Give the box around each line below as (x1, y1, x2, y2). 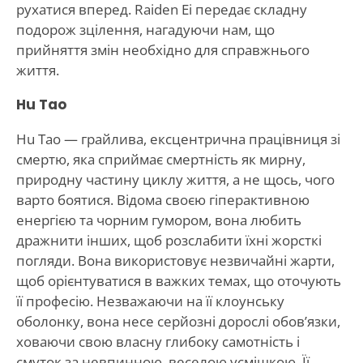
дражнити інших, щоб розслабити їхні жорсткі (15, 230, 322, 250)
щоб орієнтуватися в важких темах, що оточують (15, 271, 341, 290)
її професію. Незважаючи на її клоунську (15, 291, 284, 310)
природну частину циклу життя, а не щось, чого (15, 169, 335, 189)
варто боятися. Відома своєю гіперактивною (15, 190, 310, 209)
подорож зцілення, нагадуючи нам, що (15, 19, 275, 39)
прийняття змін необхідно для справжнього (15, 40, 310, 59)
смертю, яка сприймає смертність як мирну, (15, 149, 305, 169)
